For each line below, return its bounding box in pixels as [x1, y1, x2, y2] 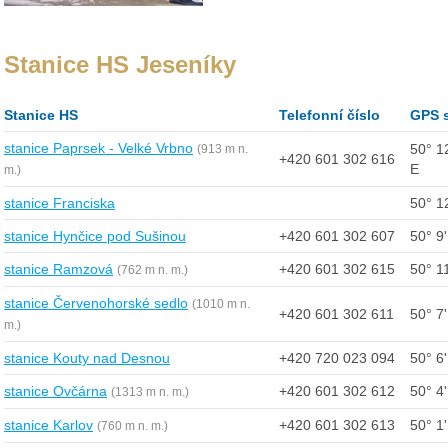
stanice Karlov [4, 416, 93, 433]
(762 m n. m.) [117, 262, 188, 277]
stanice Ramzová [4, 260, 113, 277]
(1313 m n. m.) [111, 384, 189, 399]
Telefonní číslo [279, 106, 380, 123]
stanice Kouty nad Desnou [4, 349, 170, 366]
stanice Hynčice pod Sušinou [4, 227, 186, 244]
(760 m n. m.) [97, 418, 168, 433]
